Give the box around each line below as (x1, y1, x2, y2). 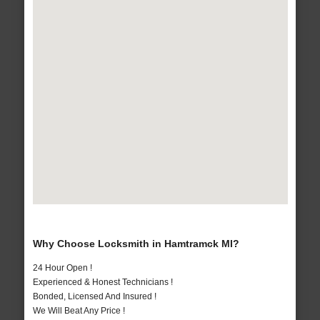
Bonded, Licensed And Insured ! (32, 291, 156, 302)
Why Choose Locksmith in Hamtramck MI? (32, 238, 239, 250)
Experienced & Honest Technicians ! (32, 277, 173, 288)
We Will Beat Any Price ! (32, 306, 125, 316)
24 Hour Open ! (32, 263, 92, 274)
